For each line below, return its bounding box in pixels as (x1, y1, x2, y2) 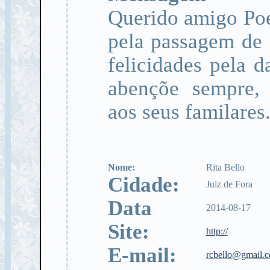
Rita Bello (206, 162, 245, 172)
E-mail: (107, 243, 187, 266)
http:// (206, 226, 228, 236)
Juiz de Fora (206, 179, 253, 189)
